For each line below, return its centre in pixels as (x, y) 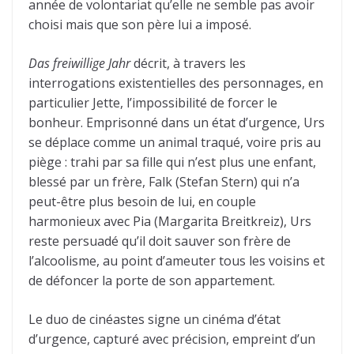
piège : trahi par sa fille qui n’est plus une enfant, (172, 162)
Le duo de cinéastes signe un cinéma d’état (154, 320)
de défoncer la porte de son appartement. (152, 281)
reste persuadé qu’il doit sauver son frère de (160, 241)
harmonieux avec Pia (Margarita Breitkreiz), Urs (170, 222)
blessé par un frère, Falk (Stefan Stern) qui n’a (164, 182)
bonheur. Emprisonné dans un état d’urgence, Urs (177, 123)
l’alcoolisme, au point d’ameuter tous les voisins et (177, 261)
